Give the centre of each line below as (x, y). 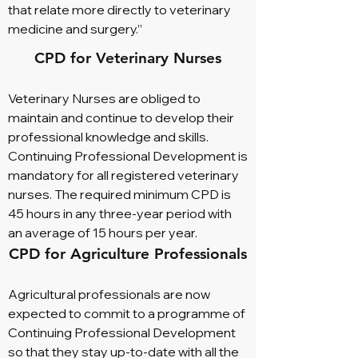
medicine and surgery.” (76, 29)
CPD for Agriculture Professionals (128, 254)
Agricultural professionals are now (109, 294)
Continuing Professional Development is (128, 156)
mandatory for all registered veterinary (123, 175)
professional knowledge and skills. (108, 137)
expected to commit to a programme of (127, 313)
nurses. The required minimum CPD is (119, 194)
